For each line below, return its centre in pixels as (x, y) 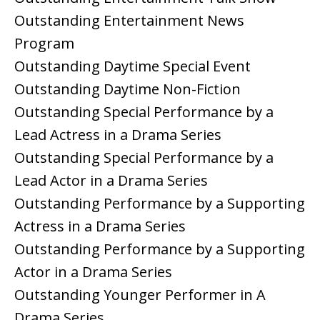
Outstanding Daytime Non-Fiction (127, 89)
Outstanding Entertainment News (129, 21)
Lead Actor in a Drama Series (111, 181)
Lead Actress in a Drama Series (118, 135)
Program (44, 44)
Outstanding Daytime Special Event (132, 66)
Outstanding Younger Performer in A (140, 295)
